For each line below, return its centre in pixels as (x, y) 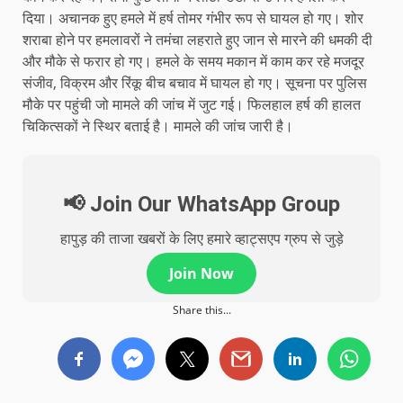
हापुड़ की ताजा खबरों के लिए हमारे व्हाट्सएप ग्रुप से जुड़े (201, 238)
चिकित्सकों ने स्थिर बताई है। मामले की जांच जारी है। (158, 125)
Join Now (201, 273)
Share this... (201, 309)
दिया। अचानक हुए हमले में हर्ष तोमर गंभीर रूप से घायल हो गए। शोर (193, 18)
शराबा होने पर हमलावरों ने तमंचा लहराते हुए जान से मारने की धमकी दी (197, 39)
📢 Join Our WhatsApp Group (201, 204)
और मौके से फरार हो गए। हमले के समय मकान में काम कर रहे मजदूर (193, 61)
